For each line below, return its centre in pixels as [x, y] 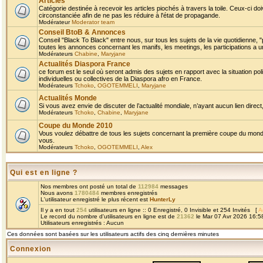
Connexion [31, 249]
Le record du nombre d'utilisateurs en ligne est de [109, 216]
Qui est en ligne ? [44, 173]
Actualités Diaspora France [85, 64]
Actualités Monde [68, 98]
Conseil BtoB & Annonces [82, 32]
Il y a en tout [58, 210]
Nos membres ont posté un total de [89, 186]
